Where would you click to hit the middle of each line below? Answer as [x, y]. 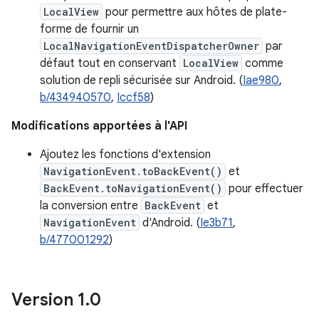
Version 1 [48, 300]
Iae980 [261, 80]
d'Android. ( [170, 223]
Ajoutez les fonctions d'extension [125, 155]
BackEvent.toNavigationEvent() [133, 188]
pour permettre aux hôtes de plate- [195, 12]
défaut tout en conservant [110, 63]
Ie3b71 [216, 223]
